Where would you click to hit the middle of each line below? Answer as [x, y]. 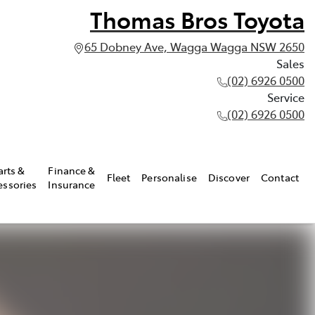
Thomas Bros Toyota [197, 19]
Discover [229, 177]
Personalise [169, 177]
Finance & [72, 170]
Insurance [72, 184]
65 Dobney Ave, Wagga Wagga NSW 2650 [194, 46]
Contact [280, 177]
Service [286, 97]
